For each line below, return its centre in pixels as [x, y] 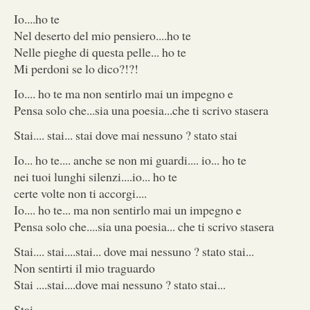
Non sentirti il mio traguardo [84, 267]
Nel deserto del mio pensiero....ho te [102, 35]
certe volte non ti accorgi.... [80, 193]
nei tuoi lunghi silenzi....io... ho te [95, 176]
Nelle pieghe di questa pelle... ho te [100, 52]
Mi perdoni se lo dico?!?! [76, 68]
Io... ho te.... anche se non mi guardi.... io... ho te [130, 159]
